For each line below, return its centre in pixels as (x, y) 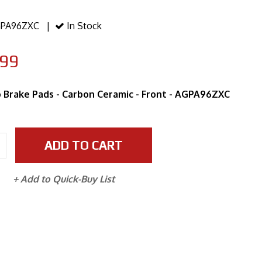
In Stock (83, 26)
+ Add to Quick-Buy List (64, 179)
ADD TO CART (84, 145)
